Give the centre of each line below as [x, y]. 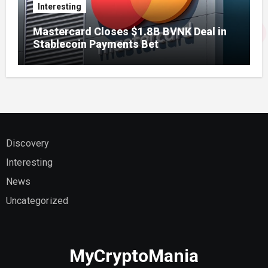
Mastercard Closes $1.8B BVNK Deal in [130, 31]
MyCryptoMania [134, 255]
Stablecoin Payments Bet [95, 44]
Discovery [28, 143]
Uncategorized [37, 200]
